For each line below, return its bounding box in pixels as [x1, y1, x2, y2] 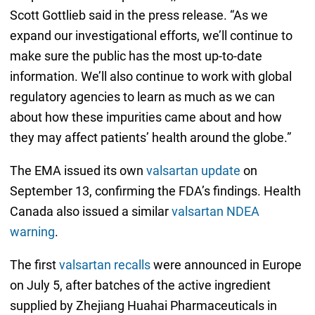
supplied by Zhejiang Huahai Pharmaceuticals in [9, 298, 277, 314]
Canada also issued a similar [9, 204, 172, 219]
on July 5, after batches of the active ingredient [9, 278, 271, 293]
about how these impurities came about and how [9, 110, 282, 125]
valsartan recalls [58, 257, 150, 273]
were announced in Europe [150, 257, 302, 273]
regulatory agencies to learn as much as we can [9, 89, 275, 105]
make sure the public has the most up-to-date [9, 49, 262, 64]
